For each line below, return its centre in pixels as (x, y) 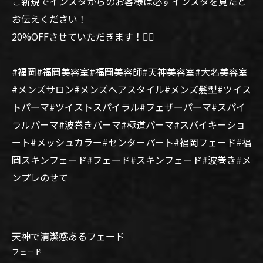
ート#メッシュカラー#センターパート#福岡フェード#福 (131, 142)
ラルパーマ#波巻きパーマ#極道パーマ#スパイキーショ (129, 124)
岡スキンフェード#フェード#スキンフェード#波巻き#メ (131, 160)
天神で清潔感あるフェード (68, 236)
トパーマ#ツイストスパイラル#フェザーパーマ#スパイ (129, 107)
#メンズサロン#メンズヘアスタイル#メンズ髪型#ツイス (131, 89)
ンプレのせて (40, 177)
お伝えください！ (49, 19)
